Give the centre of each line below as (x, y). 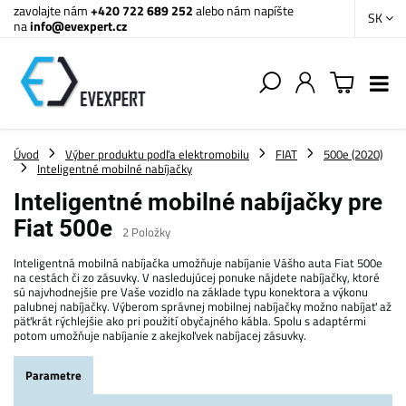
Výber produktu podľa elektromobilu (157, 154)
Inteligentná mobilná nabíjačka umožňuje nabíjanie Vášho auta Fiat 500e (198, 263)
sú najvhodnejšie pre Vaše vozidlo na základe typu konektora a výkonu (191, 292)
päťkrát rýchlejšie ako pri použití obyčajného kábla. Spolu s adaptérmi (190, 321)
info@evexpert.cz (78, 26)
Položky (151, 232)
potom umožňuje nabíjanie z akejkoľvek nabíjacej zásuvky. (160, 335)
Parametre (53, 375)
